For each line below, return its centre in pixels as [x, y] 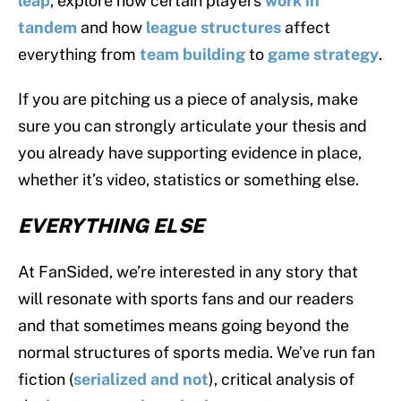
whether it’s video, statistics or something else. [188, 180]
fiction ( [46, 380]
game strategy [323, 55]
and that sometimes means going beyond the [183, 326]
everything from [79, 55]
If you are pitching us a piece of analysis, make [188, 99]
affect [306, 28]
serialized [110, 380]
